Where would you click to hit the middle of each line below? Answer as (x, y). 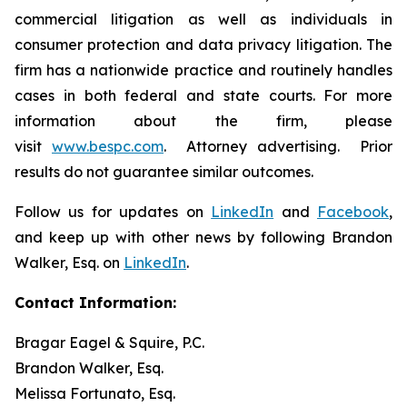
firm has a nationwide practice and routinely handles (203, 70)
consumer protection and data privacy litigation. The (203, 45)
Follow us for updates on (113, 212)
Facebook (353, 212)
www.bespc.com (108, 146)
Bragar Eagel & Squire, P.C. (109, 342)
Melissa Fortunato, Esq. (95, 393)
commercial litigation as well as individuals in (203, 19)
